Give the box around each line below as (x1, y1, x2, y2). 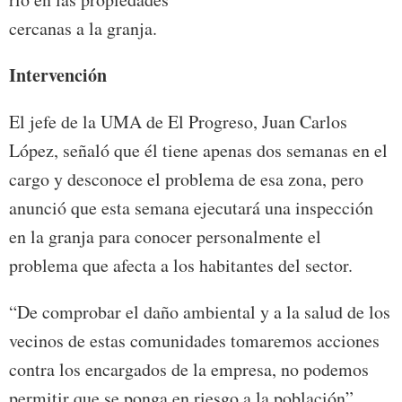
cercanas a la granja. (9, 16, 157, 41)
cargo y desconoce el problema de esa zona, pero (9, 167, 363, 192)
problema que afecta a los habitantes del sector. (9, 253, 353, 278)
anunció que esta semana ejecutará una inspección (9, 196, 373, 221)
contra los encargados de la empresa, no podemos (9, 357, 369, 382)
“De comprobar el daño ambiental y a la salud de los (9, 300, 390, 325)
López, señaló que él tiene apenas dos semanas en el (9, 138, 388, 163)
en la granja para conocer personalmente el (9, 224, 321, 249)
